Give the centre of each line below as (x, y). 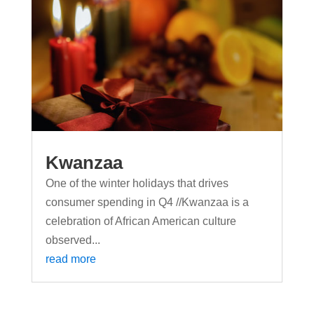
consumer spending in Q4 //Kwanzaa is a (147, 203)
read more (70, 259)
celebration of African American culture (141, 221)
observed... (73, 240)
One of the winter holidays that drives (137, 184)
